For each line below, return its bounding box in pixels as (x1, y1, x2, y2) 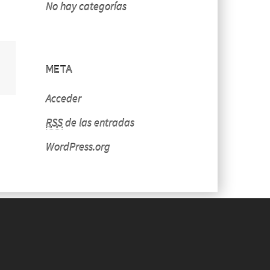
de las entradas (63, 116, 134, 130)
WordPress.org (46, 140, 110, 154)
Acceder (46, 92, 81, 105)
